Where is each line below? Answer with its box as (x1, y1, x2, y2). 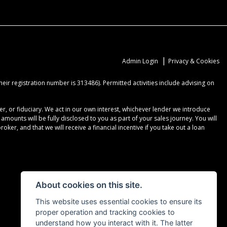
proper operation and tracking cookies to (35, 208, 175, 216)
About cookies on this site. (35, 180, 142, 191)
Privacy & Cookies (168, 56, 219, 65)
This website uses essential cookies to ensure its (35, 197, 202, 206)
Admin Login (122, 56, 158, 65)
